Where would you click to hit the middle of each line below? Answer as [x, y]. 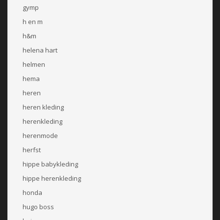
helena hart [40, 50]
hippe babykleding [50, 164]
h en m [33, 21]
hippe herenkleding [52, 178]
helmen [34, 64]
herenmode [40, 135]
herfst [32, 150]
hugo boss [38, 206]
